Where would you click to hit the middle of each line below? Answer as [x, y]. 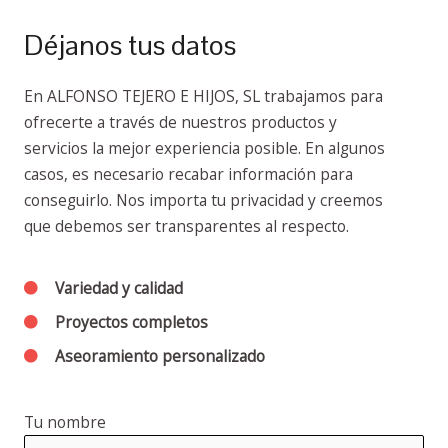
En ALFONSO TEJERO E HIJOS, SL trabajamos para [203, 96]
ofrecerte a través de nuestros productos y [180, 122]
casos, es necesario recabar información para [188, 174]
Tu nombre [65, 422]
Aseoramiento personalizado [159, 356]
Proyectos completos [131, 322]
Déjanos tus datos [130, 45]
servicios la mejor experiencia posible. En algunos [204, 148]
